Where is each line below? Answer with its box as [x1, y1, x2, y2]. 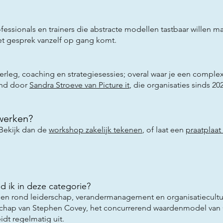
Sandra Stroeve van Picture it [29, 80, 129, 90]
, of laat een [142, 124, 186, 134]
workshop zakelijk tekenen [49, 124, 142, 134]
